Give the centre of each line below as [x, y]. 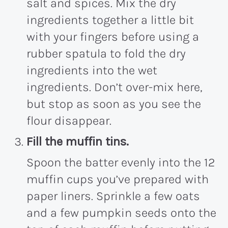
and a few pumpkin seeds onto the [121, 212]
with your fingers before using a [113, 36]
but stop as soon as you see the [114, 104]
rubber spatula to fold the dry [106, 53]
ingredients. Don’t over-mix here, [114, 87]
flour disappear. [69, 120]
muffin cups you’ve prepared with [118, 179]
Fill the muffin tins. [78, 141]
